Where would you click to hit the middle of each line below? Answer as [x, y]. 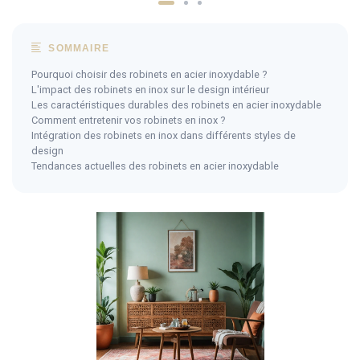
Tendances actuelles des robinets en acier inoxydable [155, 166]
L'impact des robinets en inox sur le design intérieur [150, 89]
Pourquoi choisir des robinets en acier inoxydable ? [149, 74]
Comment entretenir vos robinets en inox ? [128, 120]
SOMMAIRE [78, 48]
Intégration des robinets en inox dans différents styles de [164, 135]
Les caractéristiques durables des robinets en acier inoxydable [176, 104]
